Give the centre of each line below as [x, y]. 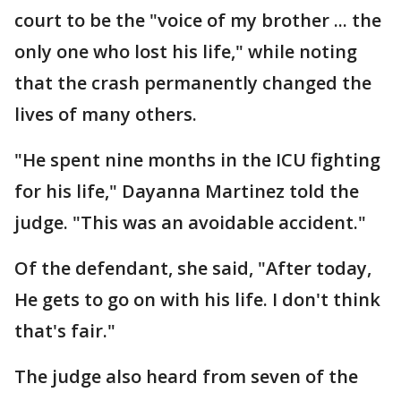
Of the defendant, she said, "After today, [193, 268]
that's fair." [65, 331]
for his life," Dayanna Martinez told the [187, 191]
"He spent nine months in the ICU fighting [197, 160]
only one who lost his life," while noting [186, 51]
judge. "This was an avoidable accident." [190, 222]
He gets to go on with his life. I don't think [197, 299]
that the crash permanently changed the [193, 83]
